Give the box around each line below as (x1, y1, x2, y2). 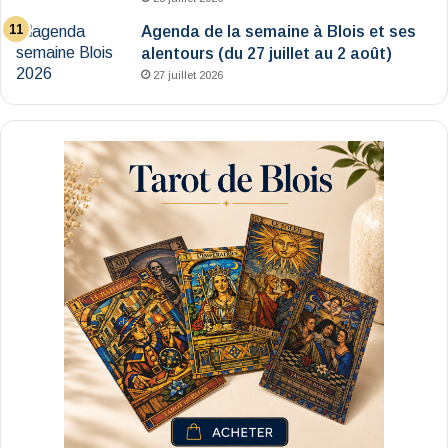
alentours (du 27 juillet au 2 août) (141, 45, 392, 63)
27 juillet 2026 (153, 69, 223, 82)
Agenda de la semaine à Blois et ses (141, 23, 416, 41)
